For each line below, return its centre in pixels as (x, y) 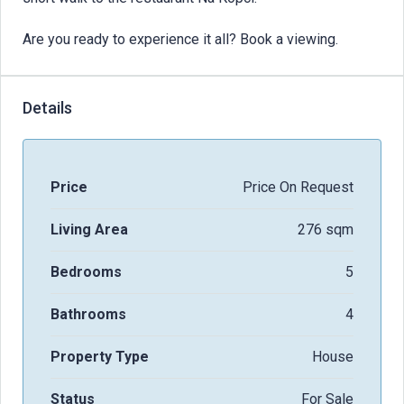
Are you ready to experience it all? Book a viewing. (180, 39)
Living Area (89, 229)
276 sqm (326, 229)
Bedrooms (86, 271)
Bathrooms (88, 314)
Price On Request (298, 187)
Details (47, 107)
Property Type (100, 356)
